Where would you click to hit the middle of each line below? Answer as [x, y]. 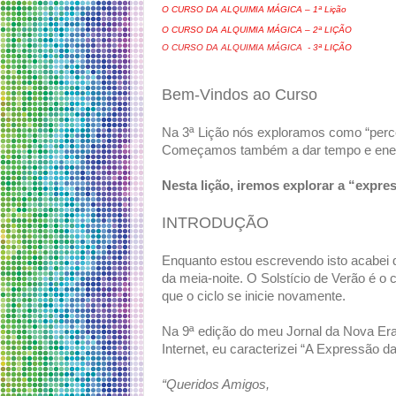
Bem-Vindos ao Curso [240, 95]
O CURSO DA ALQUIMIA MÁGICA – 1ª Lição [254, 10]
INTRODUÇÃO [215, 223]
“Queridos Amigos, [216, 385]
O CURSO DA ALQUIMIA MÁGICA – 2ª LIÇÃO [257, 30]
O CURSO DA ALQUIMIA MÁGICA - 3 [240, 48]
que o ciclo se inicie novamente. [254, 297]
